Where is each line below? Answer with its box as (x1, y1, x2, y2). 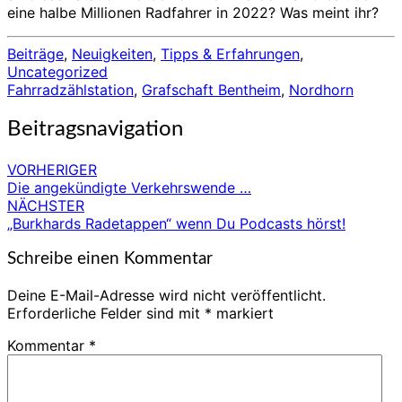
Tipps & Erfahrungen (161, 44, 300, 63)
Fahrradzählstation (7, 80, 134, 99)
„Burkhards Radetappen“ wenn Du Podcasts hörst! (7, 214, 345, 232)
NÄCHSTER (7, 196, 84, 214)
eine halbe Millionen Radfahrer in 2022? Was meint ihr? (7, 3, 379, 22)
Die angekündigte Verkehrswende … (7, 178, 251, 197)
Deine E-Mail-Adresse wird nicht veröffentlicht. (7, 285, 326, 304)
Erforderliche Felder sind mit (7, 303, 205, 322)
